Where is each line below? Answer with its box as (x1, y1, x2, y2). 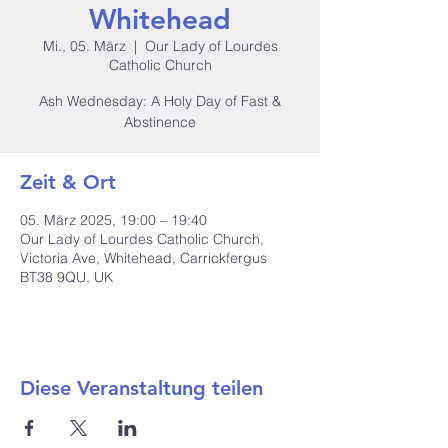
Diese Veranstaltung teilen (20, 376, 263, 400)
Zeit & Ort (20, 170, 116, 194)
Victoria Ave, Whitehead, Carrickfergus (20, 249, 267, 267)
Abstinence (124, 113, 196, 131)
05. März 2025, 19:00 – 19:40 (20, 211, 207, 229)
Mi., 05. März (42, 37, 126, 55)
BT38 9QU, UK (20, 268, 113, 286)
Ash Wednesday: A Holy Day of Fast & (39, 92, 281, 110)
